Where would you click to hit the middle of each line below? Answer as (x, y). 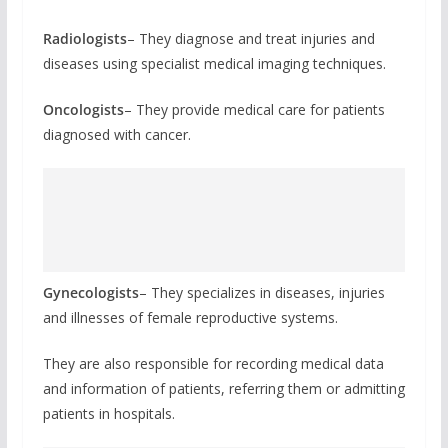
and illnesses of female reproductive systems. (190, 317)
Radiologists (84, 38)
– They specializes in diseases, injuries (261, 292)
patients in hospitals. (108, 413)
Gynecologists (90, 292)
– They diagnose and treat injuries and (250, 38)
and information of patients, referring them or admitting (223, 388)
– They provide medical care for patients (254, 109)
